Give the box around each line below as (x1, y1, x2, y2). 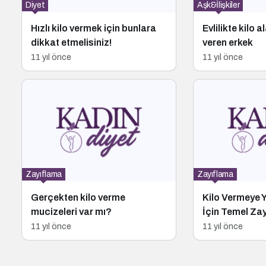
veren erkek (202, 37, 253, 47)
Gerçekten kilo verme (31, 192, 125, 203)
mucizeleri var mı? (31, 207, 112, 217)
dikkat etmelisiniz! (31, 37, 112, 47)
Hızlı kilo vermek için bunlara (31, 23, 156, 33)
